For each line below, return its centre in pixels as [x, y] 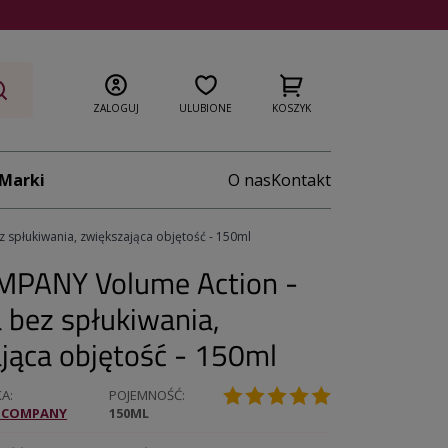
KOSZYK [291, 107]
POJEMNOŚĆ [146, 395]
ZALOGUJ [116, 107]
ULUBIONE [205, 107]
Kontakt [301, 179]
